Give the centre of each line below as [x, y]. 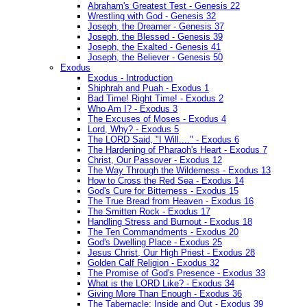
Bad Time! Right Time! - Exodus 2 [156, 99]
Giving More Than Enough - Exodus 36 [165, 294]
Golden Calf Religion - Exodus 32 [153, 263]
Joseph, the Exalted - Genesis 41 [154, 47]
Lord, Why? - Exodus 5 [133, 130]
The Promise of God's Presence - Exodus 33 [176, 273]
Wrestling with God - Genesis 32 [152, 16]
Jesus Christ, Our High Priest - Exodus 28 [171, 253]
